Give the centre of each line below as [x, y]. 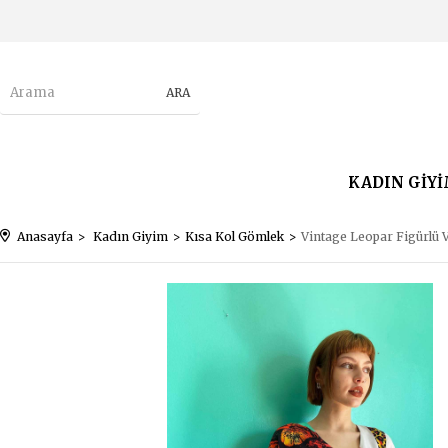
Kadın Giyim [130, 236]
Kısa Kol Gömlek [234, 236]
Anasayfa [45, 236]
